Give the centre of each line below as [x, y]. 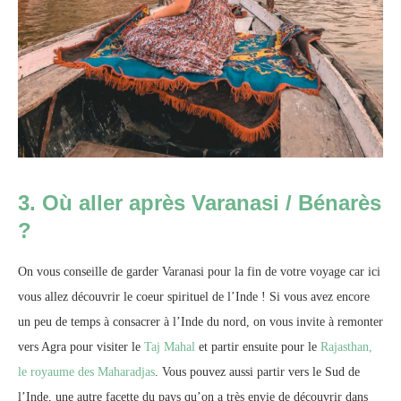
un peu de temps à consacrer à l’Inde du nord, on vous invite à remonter [200, 322]
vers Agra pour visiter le [81, 347]
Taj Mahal [170, 347]
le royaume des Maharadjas [86, 372]
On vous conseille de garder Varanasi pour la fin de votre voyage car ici [199, 272]
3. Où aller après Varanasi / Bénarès [200, 203]
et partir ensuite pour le [258, 347]
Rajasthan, [346, 347]
